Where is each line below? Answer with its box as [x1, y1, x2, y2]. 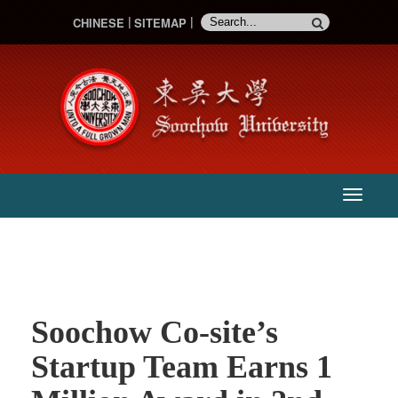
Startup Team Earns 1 [31, 349, 332, 386]
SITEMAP [134, 13, 187, 31]
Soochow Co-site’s [31, 314, 278, 351]
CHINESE [73, 13, 124, 31]
